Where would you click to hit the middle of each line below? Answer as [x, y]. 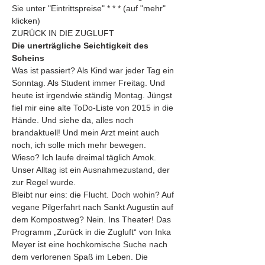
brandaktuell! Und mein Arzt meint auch [87, 132]
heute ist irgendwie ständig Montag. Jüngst [93, 95]
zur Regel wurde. [44, 182]
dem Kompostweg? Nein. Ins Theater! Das [93, 219]
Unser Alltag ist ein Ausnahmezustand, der [92, 170]
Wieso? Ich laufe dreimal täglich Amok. [85, 157]
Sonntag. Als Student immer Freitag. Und [90, 83]
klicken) [26, 21]
